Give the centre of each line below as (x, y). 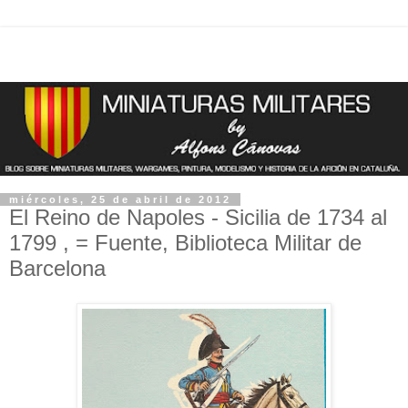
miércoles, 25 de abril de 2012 (120, 200)
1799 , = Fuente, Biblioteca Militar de (185, 243)
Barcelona (57, 269)
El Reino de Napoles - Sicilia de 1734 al (198, 218)
